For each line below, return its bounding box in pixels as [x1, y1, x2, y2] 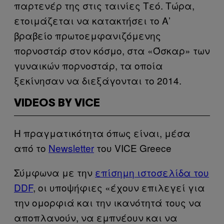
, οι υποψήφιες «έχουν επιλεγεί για [33, 180, 205, 194]
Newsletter [48, 140, 94, 154]
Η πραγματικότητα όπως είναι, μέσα [14, 125, 190, 139]
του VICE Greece [94, 140, 171, 154]
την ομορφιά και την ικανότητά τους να [14, 195, 201, 209]
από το [14, 140, 48, 154]
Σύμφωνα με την [14, 165, 95, 179]
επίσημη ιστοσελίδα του [95, 165, 209, 179]
